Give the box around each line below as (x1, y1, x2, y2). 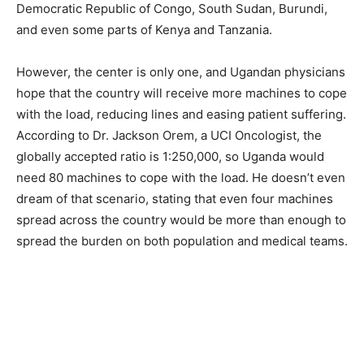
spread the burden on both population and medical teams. (16, 233, 348, 249)
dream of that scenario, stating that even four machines (16, 191, 333, 206)
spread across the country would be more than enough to (16, 212, 346, 227)
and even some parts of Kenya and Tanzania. (16, 22, 272, 37)
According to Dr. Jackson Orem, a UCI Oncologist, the (16, 128, 322, 143)
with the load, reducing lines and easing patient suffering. (16, 106, 346, 122)
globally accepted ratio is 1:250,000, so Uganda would (16, 149, 324, 164)
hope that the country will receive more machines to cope (16, 85, 347, 101)
